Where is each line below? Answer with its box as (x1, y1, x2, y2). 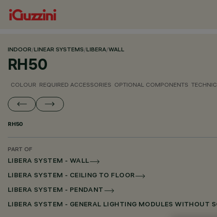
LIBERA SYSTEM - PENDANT (8, 187, 104, 194)
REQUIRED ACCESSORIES (39, 81, 111, 88)
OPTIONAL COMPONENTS (114, 81, 188, 88)
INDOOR (8, 47, 31, 53)
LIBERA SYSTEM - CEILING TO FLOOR (8, 172, 135, 180)
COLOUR (11, 81, 36, 88)
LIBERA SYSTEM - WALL (8, 158, 90, 165)
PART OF (8, 147, 32, 153)
